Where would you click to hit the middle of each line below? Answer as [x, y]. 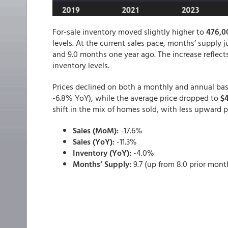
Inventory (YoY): [102, 153]
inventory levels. [81, 65]
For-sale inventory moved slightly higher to [129, 32]
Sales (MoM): [96, 130]
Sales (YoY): [94, 141]
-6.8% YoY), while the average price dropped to [136, 98]
